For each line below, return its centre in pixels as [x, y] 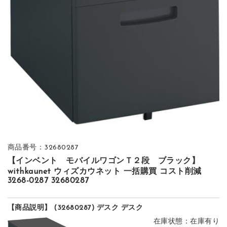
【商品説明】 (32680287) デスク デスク [75, 208]
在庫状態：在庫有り [186, 221]
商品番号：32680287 [43, 147]
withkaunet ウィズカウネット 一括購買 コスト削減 [104, 172]
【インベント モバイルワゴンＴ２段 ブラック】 [104, 161]
